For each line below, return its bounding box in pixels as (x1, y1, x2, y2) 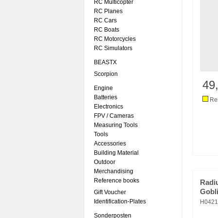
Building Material (94, 149, 139, 156)
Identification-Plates (94, 198, 146, 205)
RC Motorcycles (94, 36, 136, 42)
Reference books (94, 177, 139, 184)
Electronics (94, 103, 123, 110)
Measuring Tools (94, 122, 138, 128)
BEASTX (94, 59, 117, 66)
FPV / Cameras (94, 112, 134, 119)
